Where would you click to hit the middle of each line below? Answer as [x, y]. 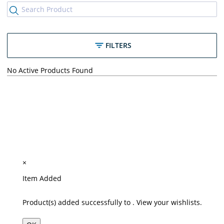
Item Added [42, 178]
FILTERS [118, 45]
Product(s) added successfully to [77, 202]
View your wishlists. [169, 202]
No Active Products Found [50, 70]
